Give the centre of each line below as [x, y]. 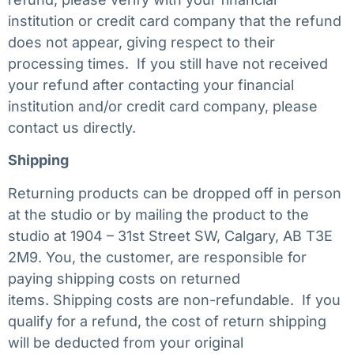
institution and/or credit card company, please [163, 106]
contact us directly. [72, 127]
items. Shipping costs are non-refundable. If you [174, 299]
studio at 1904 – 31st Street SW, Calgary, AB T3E [170, 235]
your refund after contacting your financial [151, 85]
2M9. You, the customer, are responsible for [157, 257]
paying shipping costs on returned [124, 278]
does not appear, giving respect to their [141, 42]
